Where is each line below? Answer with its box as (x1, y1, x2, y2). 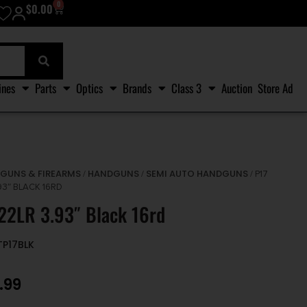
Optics (76, 79, 103, 97)
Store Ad (258, 79, 293, 97)
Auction (221, 79, 252, 97)
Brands (123, 79, 151, 97)
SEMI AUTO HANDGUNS (146, 167, 249, 181)
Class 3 (171, 79, 201, 97)
